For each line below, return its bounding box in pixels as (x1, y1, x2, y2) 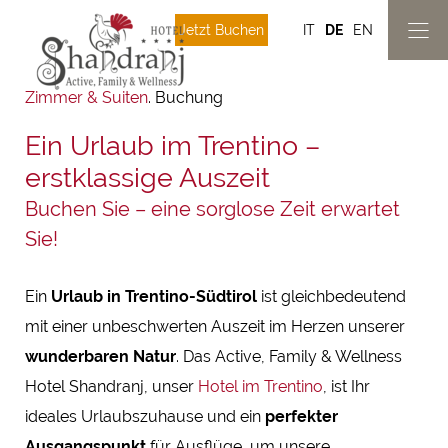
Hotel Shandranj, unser (25, 377, 198, 396)
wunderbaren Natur (25, 347, 176, 366)
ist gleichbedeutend (257, 287, 406, 306)
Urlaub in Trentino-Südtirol (51, 287, 257, 306)
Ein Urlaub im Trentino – (25, 130, 320, 161)
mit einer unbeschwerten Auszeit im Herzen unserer (25, 317, 405, 336)
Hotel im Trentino (198, 377, 323, 396)
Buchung (155, 88, 223, 107)
